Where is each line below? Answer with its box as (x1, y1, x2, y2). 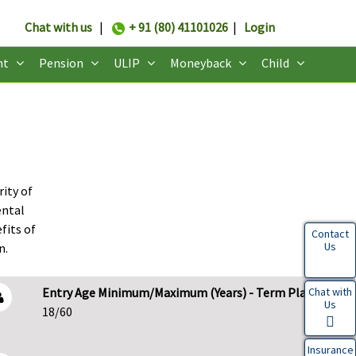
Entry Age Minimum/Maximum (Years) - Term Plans (42, 284, 319, 301)
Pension (39, 55, 83, 71)
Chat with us (25, 19, 92, 35)
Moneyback (170, 55, 231, 71)
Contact (311, 226, 349, 241)
